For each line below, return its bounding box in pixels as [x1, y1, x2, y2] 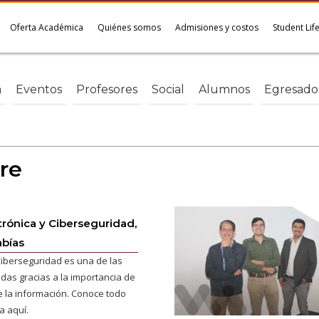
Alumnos [199, 82, 250, 96]
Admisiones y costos [175, 21, 258, 33]
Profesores [76, 82, 137, 96]
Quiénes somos [98, 21, 161, 33]
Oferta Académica [10, 21, 83, 33]
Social [152, 82, 184, 96]
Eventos [16, 82, 62, 96]
